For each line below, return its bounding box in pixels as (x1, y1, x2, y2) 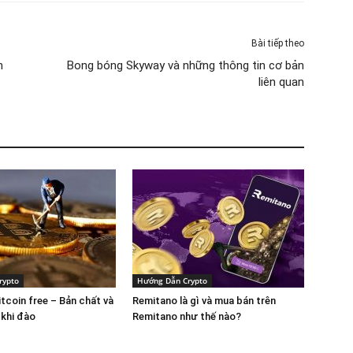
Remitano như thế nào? (132, 310, 241, 322)
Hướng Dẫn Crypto (137, 274, 207, 286)
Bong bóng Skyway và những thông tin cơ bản (67, 58, 304, 72)
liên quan (258, 74, 304, 89)
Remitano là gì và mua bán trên (132, 294, 276, 307)
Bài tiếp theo (251, 37, 304, 49)
